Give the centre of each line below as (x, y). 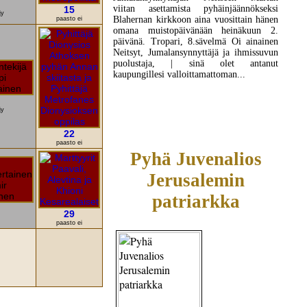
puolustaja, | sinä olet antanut (196, 64)
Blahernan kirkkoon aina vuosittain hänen (196, 20)
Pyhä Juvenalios (196, 159)
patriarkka (196, 201)
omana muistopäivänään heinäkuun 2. (196, 31)
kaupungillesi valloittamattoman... (179, 75)
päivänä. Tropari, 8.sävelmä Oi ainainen (196, 42)
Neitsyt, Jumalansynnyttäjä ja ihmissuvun (196, 53)
